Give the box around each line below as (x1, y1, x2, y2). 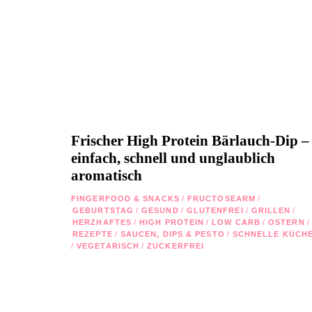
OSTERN (268, 217, 305, 226)
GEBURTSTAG (72, 205, 134, 214)
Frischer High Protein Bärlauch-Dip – (71, 132, 309, 149)
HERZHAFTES (72, 217, 132, 226)
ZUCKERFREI (147, 241, 205, 250)
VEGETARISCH (77, 241, 140, 250)
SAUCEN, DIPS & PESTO (120, 229, 225, 238)
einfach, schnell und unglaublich (71, 149, 275, 166)
